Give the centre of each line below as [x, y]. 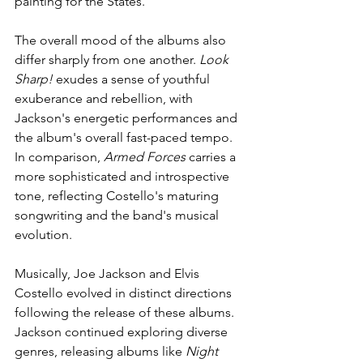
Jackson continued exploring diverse [123, 332]
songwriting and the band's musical [118, 215]
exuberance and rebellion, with [105, 98]
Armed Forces [145, 157]
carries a [212, 157]
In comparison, [59, 157]
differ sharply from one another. [107, 60]
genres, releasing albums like [100, 351]
